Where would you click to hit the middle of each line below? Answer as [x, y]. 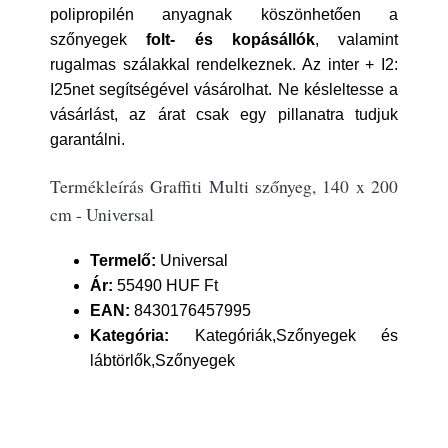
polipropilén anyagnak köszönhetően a [224, 14]
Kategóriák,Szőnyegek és [283, 335]
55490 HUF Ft [165, 285]
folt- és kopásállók [230, 39]
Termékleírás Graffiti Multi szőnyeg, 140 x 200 [224, 186]
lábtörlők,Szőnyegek [162, 360]
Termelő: [123, 260]
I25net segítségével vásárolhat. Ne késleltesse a [224, 89]
